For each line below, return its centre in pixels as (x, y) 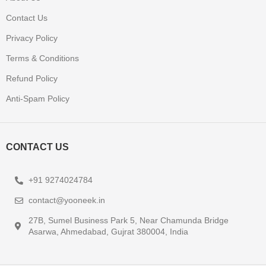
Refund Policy (32, 79)
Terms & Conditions (42, 58)
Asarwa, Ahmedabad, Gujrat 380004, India (108, 232)
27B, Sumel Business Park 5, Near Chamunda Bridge (128, 221)
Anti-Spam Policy (38, 99)
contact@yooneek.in (66, 200)
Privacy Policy (32, 38)
